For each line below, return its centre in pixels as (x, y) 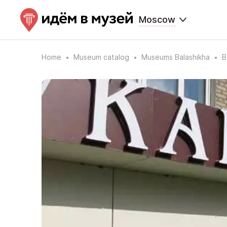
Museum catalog (101, 57)
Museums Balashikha (176, 57)
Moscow (157, 20)
